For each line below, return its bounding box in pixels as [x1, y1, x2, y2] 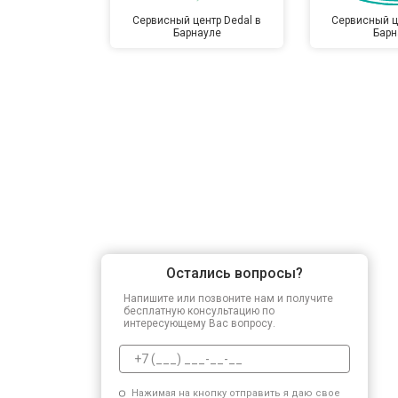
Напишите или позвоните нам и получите [123, 291, 333, 305]
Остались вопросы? [166, 264, 303, 282]
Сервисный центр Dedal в [132, 13, 262, 27]
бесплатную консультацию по [123, 304, 275, 317]
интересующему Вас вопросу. [123, 316, 275, 330]
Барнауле [172, 26, 221, 39]
